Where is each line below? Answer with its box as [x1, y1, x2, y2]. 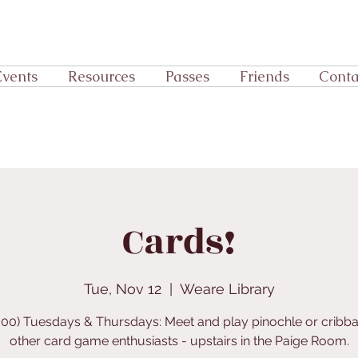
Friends [240, 67, 289, 86]
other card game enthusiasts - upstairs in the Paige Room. [9, 333, 349, 349]
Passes [165, 67, 209, 86]
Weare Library [179, 280, 275, 298]
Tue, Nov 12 [83, 280, 161, 298]
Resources [68, 67, 135, 86]
